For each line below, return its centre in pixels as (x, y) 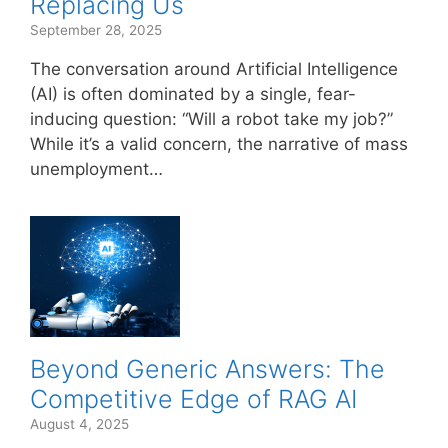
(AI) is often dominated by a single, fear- (193, 94)
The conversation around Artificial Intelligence (214, 69)
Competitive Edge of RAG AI (193, 399)
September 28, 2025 (96, 30)
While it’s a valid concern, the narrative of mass (219, 144)
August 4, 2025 (79, 424)
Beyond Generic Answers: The (207, 369)
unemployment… (96, 169)
